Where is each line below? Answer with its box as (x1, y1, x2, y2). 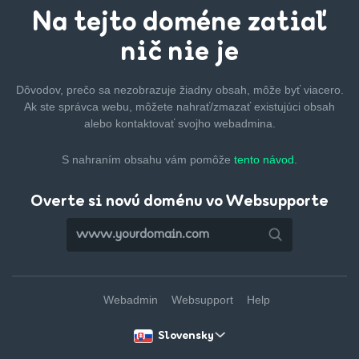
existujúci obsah (251, 100, 335, 114)
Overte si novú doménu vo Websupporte (30, 195, 329, 210)
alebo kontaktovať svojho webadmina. (83, 117, 276, 131)
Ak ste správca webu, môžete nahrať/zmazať (24, 100, 251, 114)
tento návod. (234, 153, 297, 167)
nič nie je (120, 40, 239, 67)
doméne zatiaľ (137, 10, 327, 37)
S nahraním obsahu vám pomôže (62, 153, 234, 167)
